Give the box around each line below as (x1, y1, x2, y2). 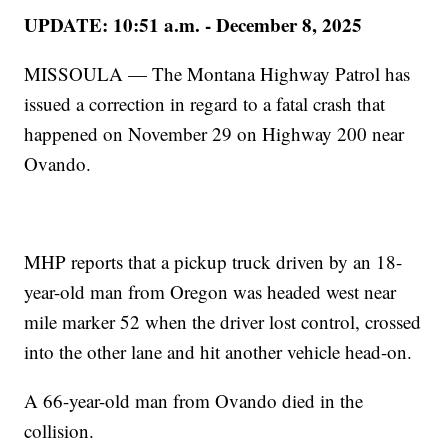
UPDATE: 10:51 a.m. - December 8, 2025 (24, 10, 363, 38)
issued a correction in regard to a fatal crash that (24, 90, 386, 116)
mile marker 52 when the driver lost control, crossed (24, 308, 422, 334)
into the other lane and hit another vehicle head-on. (24, 338, 413, 364)
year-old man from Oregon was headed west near (24, 278, 397, 304)
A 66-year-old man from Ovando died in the (24, 387, 364, 413)
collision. (24, 417, 95, 443)
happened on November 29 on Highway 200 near (24, 120, 405, 146)
